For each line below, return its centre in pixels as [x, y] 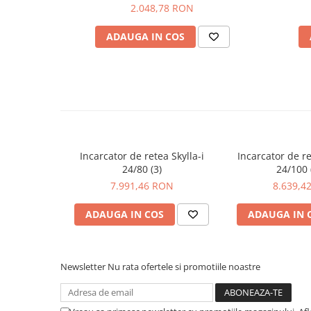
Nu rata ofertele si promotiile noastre [184, 266]
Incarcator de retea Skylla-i [142, 155]
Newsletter [84, 266]
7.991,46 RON [142, 185]
